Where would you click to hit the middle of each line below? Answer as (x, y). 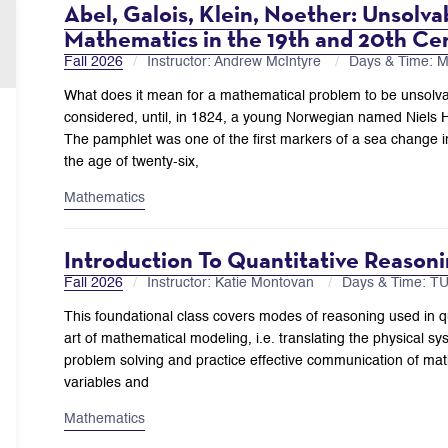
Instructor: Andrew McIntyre (236, 61)
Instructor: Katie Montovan (232, 282)
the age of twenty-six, (131, 161)
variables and (106, 382)
